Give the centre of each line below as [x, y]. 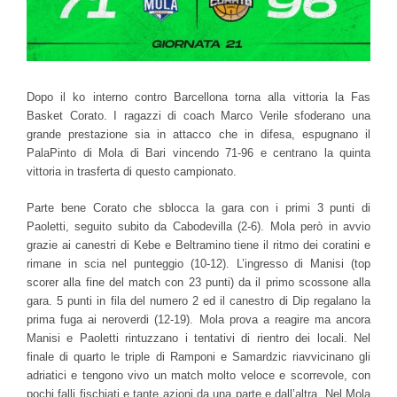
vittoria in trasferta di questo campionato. [132, 171]
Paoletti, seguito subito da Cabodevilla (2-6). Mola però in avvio [198, 226]
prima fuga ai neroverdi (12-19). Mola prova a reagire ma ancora [198, 319]
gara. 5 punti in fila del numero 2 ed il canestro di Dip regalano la [198, 300]
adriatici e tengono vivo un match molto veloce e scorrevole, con [198, 375]
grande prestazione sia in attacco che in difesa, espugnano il [198, 134]
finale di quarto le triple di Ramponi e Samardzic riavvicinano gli [198, 356]
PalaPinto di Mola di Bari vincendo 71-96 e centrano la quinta [198, 152]
